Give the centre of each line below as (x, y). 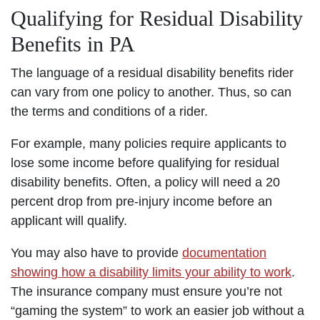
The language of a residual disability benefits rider (152, 72)
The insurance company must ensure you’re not (146, 291)
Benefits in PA (73, 44)
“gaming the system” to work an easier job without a (157, 310)
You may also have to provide (96, 252)
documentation (224, 252)
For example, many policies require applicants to (149, 143)
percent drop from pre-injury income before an (141, 201)
